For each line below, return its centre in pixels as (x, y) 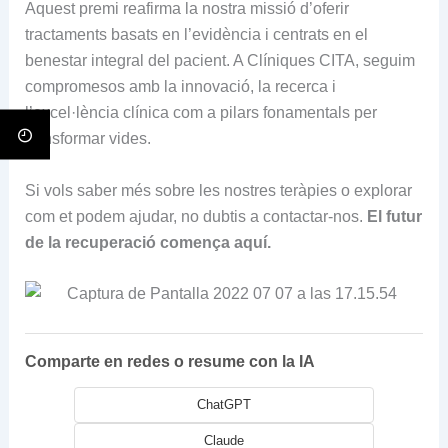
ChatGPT (224, 404)
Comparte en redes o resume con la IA (169, 361)
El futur (394, 216)
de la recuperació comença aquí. (147, 242)
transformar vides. (87, 139)
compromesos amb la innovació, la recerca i (180, 87)
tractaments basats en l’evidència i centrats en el (196, 35)
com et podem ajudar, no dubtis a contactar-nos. (195, 216)
